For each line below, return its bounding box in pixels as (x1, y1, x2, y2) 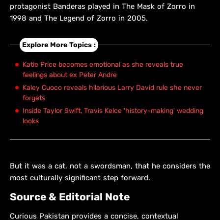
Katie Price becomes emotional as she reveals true (23, 60, 183, 69)
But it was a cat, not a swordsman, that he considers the (10, 162, 210, 171)
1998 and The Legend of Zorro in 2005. (10, 14, 148, 23)
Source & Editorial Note (10, 191, 130, 203)
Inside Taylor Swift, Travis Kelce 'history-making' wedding (23, 107, 203, 115)
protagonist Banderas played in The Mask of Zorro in (10, 2, 195, 11)
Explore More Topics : (22, 40, 96, 49)
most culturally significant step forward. (10, 173, 150, 183)
